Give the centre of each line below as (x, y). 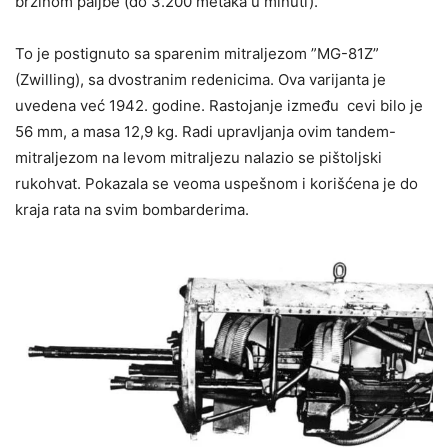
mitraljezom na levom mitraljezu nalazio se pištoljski (198, 157)
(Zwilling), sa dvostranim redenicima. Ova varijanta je (200, 79)
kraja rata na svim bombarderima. (134, 209)
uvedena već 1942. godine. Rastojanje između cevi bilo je (219, 105)
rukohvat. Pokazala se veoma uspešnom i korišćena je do (216, 183)
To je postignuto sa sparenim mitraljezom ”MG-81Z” (197, 53)
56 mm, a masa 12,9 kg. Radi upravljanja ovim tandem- (205, 131)
